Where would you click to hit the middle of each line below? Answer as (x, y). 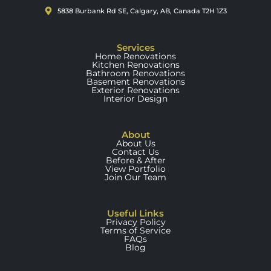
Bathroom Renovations (135, 73)
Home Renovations (135, 57)
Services (135, 48)
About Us (135, 144)
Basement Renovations (135, 82)
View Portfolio (135, 169)
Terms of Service (135, 231)
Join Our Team (135, 178)
